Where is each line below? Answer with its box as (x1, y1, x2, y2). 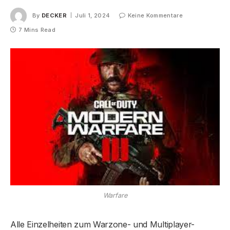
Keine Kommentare (127, 11, 183, 19)
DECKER (42, 11, 67, 19)
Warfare (103, 191, 127, 199)
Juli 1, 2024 (75, 11, 110, 19)
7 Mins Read (18, 26, 55, 33)
